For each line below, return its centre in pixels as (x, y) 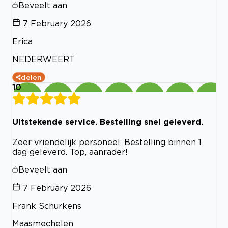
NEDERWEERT (44, 59)
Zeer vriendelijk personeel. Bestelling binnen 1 (107, 142)
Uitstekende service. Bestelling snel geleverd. (108, 121)
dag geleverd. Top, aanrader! (70, 151)
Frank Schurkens (47, 205)
